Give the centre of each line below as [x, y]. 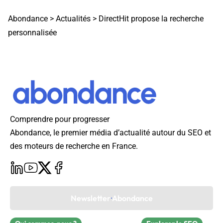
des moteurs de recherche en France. [74, 146]
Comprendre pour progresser [60, 119]
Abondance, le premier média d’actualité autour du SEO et [111, 132]
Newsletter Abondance [111, 198]
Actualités [73, 18]
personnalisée [32, 32]
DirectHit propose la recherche [151, 18]
